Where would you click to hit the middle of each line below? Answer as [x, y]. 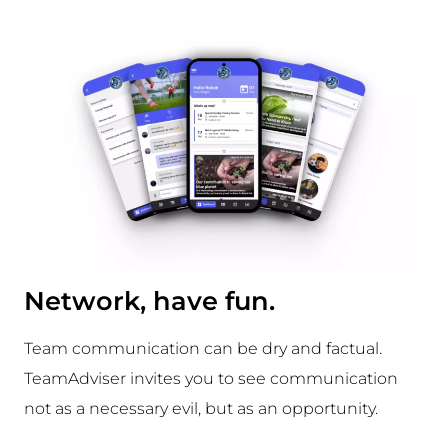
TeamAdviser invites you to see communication [210, 379]
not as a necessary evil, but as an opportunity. [200, 409]
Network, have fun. [149, 301]
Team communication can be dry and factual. [202, 349]
